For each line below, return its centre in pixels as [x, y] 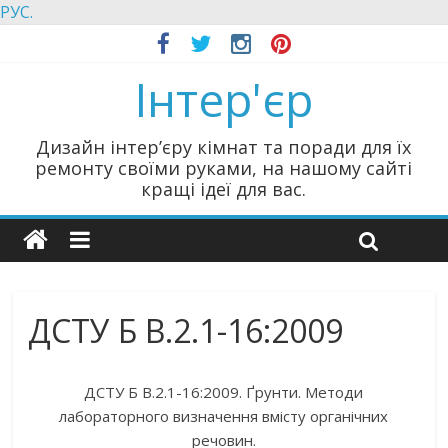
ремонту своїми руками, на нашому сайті [224, 168]
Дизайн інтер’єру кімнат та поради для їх [224, 147]
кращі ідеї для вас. [224, 189]
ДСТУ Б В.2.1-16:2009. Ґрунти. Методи [224, 392]
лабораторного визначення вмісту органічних [224, 416]
